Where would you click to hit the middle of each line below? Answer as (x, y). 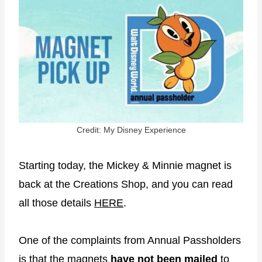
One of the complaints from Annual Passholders (130, 240)
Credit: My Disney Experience (131, 130)
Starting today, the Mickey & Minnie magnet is (125, 165)
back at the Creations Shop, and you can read (126, 184)
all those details (56, 203)
